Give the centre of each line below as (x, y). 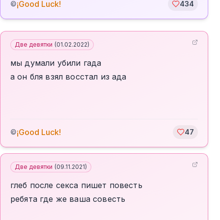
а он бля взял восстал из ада (69, 77)
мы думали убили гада (56, 63)
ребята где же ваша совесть (68, 199)
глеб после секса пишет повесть (76, 185)
